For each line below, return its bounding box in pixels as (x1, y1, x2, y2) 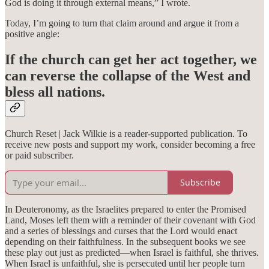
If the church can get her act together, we (5, 51, 257, 67)
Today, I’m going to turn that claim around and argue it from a (5, 18, 239, 29)
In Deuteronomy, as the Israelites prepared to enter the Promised (5, 204, 246, 214)
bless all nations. (5, 83, 105, 100)
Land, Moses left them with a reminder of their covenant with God (5, 214, 256, 225)
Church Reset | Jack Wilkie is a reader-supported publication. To (5, 128, 247, 139)
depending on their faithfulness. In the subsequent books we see (5, 236, 246, 247)
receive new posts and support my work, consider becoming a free (5, 139, 255, 150)
